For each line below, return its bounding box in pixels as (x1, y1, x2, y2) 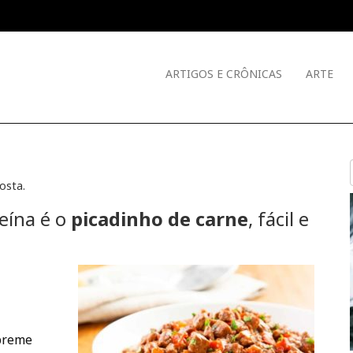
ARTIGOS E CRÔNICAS (165, 66, 282, 82)
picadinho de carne (71, 206, 248, 232)
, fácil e (248, 206, 309, 232)
